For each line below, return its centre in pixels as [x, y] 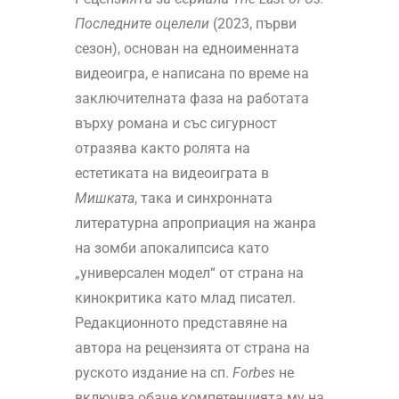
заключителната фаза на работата [191, 99]
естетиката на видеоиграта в [171, 174]
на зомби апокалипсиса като [171, 248]
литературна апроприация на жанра [195, 224]
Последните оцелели [142, 24]
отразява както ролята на [162, 149]
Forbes [253, 373]
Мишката [104, 199]
